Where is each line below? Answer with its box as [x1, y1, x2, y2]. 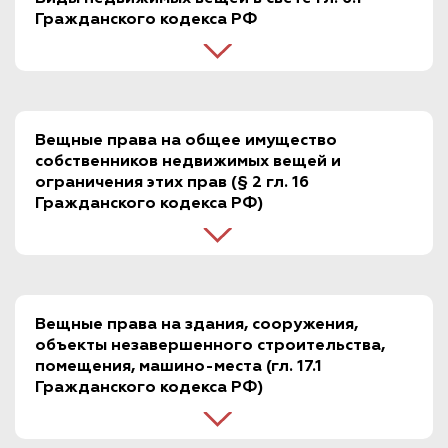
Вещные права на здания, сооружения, [35, 317, 358, 334]
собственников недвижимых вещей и [35, 154, 341, 171]
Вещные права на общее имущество [35, 133, 337, 150]
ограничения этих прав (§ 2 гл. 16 [35, 175, 309, 192]
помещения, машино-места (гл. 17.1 [35, 359, 322, 376]
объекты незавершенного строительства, [35, 338, 385, 355]
